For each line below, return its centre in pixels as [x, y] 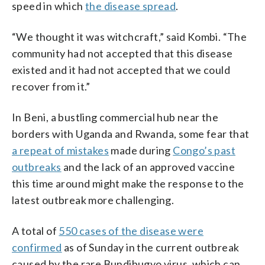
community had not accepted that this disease [122, 53]
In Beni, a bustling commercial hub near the [115, 117]
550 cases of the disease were [131, 230]
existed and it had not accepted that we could [121, 70]
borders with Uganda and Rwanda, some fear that [131, 133]
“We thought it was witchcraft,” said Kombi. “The [130, 36]
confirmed [37, 247]
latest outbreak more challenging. [93, 200]
